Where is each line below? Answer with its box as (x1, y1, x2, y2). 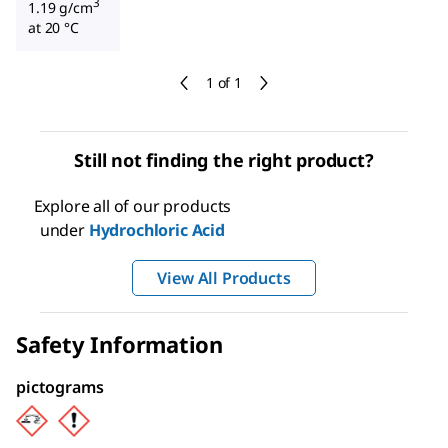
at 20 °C (28, 18, 79, 38)
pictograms (16, 375, 104, 398)
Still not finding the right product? (74, 147, 374, 172)
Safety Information (16, 328, 224, 359)
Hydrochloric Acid (88, 218, 226, 241)
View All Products (157, 266, 291, 289)
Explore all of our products (33, 194, 232, 217)
